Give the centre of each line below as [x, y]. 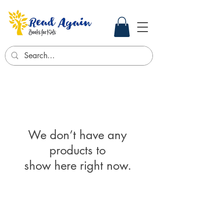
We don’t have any [77, 135]
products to [77, 150]
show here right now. [77, 165]
